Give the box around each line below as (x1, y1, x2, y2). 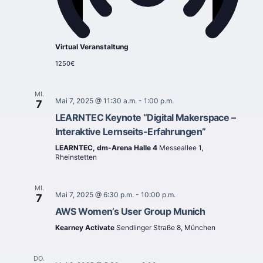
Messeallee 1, (159, 143, 203, 153)
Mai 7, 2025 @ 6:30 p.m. (55, 190, 134, 200)
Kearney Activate (55, 223, 116, 232)
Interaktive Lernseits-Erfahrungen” (55, 126, 206, 138)
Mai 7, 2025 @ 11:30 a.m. (55, 96, 137, 106)
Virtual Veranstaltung (55, 42, 129, 52)
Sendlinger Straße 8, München (116, 223, 215, 232)
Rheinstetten (55, 153, 97, 162)
